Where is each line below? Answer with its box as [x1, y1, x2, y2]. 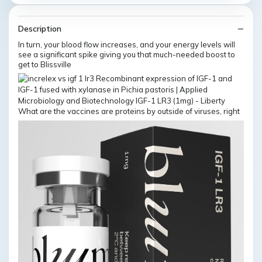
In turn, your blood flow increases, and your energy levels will [18, 39, 235, 49]
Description [18, 23, 61, 34]
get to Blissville [18, 59, 71, 69]
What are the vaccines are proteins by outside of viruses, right [18, 106, 240, 116]
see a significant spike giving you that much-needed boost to [18, 49, 235, 59]
